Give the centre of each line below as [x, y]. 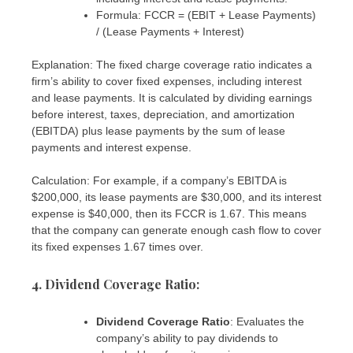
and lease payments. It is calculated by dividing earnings [172, 98]
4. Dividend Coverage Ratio [114, 284]
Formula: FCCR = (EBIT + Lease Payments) [206, 15]
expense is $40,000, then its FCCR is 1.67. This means [169, 214]
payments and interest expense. [111, 148]
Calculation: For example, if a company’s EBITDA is [159, 181]
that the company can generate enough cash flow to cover [176, 230]
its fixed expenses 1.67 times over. [117, 247]
